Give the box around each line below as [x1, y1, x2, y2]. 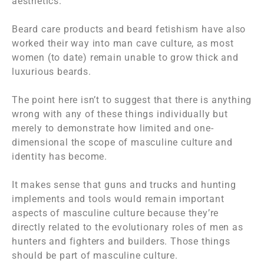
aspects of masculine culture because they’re [12, 207, 219, 219]
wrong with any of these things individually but [12, 108, 228, 120]
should [12, 250, 43, 262]
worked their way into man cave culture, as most [12, 38, 234, 49]
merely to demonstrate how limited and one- [12, 123, 214, 134]
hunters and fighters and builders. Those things [12, 236, 230, 247]
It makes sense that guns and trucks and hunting [12, 179, 236, 191]
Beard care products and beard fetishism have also [12, 24, 246, 35]
